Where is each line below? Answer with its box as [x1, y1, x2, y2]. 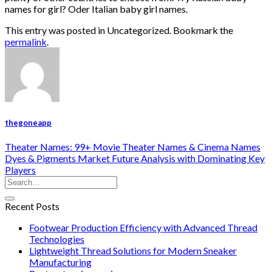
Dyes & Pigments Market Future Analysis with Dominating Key [5, 152, 265, 164]
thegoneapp [5, 117, 52, 127]
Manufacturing [29, 256, 92, 268]
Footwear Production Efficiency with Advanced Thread [29, 221, 257, 233]
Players [5, 163, 36, 175]
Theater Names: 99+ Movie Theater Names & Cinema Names [5, 140, 260, 152]
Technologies [29, 233, 84, 245]
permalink [5, 36, 47, 48]
